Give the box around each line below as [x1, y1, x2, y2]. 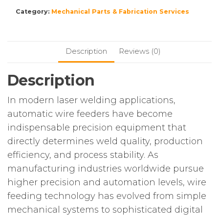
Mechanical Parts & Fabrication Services [51, 8, 189, 16]
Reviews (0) [119, 46, 161, 56]
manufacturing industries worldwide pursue [7, 163, 204, 175]
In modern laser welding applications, [7, 95, 175, 106]
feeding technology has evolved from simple [7, 191, 206, 202]
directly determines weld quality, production [7, 136, 203, 147]
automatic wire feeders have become [7, 109, 173, 120]
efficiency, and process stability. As [7, 150, 158, 161]
